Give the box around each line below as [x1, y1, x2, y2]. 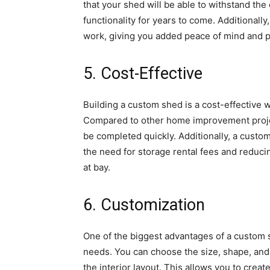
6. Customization [83, 195, 205, 215]
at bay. [83, 161, 110, 173]
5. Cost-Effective [83, 63, 202, 83]
